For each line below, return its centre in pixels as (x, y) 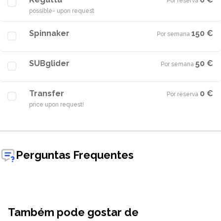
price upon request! (56, 105)
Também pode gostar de (73, 212)
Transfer (47, 93)
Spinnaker (49, 33)
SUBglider (49, 63)
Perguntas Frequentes (75, 155)
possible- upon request (62, 11)
